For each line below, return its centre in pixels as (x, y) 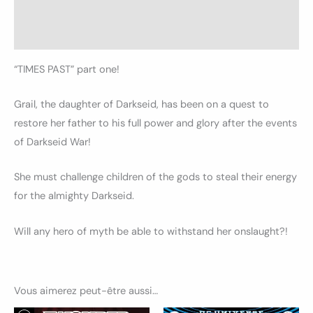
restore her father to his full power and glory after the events (155, 124)
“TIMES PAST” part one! (67, 69)
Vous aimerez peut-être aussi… (86, 291)
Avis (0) (31, 35)
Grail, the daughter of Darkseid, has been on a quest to (141, 105)
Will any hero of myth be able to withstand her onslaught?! (151, 231)
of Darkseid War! (52, 143)
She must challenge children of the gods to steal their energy (155, 177)
